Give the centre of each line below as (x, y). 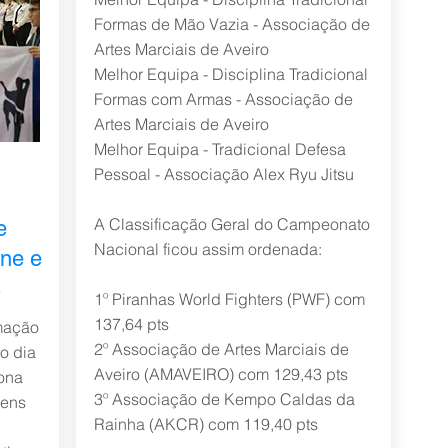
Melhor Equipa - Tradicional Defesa (219, 149)
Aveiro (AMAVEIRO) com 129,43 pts (220, 374)
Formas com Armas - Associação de (223, 99)
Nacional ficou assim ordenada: (207, 249)
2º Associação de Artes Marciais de (221, 349)
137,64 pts (131, 324)
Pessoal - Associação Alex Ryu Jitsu (223, 174)
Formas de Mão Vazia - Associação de (231, 24)
